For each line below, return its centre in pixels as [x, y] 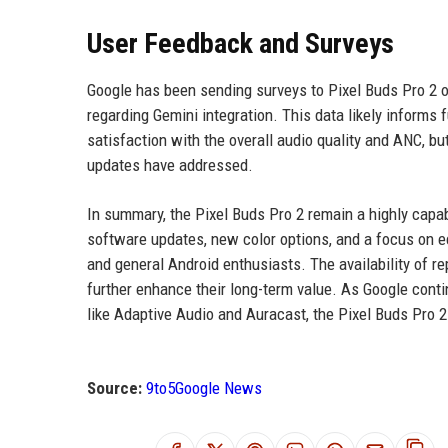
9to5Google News [204, 388]
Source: [114, 388]
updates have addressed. [170, 165]
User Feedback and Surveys [240, 43]
